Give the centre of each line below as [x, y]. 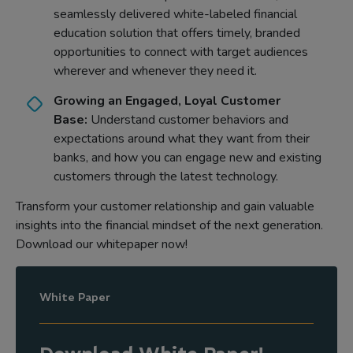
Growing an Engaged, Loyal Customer [167, 101]
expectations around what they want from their [182, 139]
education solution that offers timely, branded [177, 33]
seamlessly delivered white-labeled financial [175, 14]
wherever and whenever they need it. [155, 71]
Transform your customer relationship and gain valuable [165, 206]
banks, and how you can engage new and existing [188, 158]
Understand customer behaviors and [190, 120]
